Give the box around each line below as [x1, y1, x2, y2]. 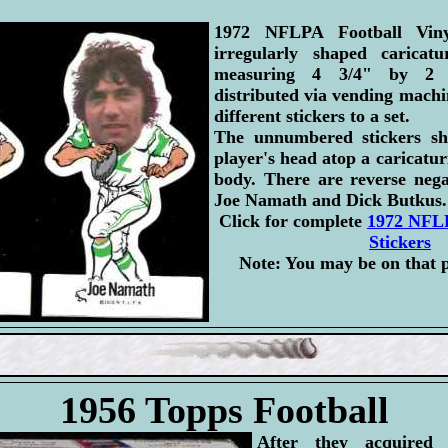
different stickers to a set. [214, 105, 410, 126]
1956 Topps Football [59, 389, 389, 432]
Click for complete [219, 210, 367, 231]
